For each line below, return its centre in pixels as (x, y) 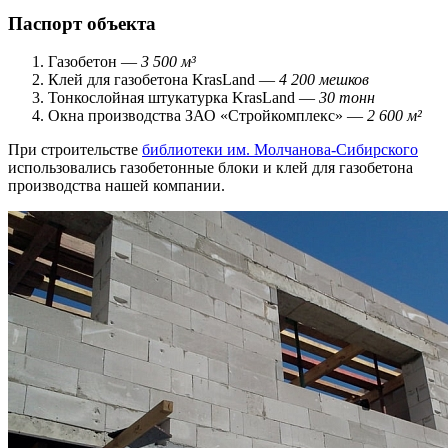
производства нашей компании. (116, 186)
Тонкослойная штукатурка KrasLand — (183, 98)
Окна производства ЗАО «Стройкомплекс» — (207, 116)
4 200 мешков (324, 80)
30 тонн (347, 98)
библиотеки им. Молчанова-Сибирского (280, 150)
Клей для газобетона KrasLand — (163, 80)
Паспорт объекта (82, 23)
